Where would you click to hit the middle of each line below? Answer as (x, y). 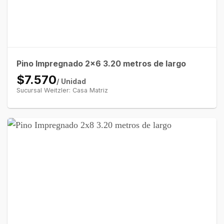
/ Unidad (71, 81)
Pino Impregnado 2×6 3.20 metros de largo (101, 64)
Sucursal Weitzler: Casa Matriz (62, 90)
